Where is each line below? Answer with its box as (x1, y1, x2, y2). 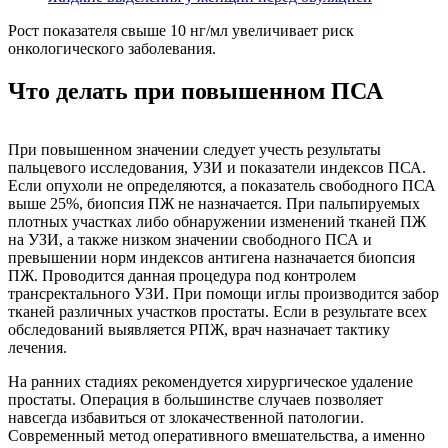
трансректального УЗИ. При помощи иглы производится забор (8, 285, 439, 303)
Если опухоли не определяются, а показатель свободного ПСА (8, 177, 436, 195)
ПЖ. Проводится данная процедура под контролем (8, 267, 356, 285)
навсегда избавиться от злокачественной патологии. (8, 409, 364, 427)
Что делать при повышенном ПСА (8, 78, 383, 105)
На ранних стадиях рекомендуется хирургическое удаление (8, 373, 413, 391)
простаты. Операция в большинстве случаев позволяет (8, 391, 383, 409)
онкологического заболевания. (8, 40, 216, 58)
